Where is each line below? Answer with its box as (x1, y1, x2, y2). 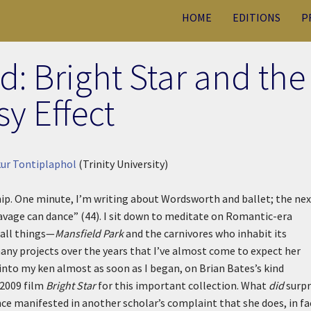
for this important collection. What (96, 278, 269, 292)
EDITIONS (233, 10, 280, 24)
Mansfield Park (55, 226, 124, 240)
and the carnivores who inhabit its (124, 226, 287, 240)
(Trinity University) (76, 157, 168, 171)
